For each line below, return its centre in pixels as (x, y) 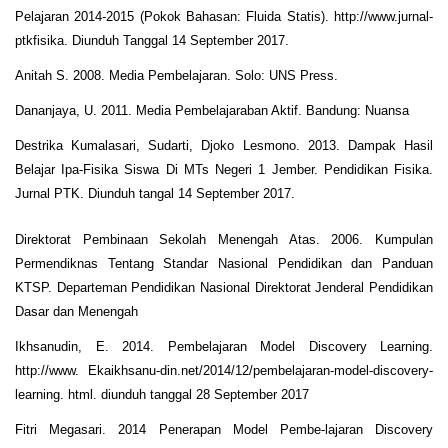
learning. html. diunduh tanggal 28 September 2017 (162, 394)
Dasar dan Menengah (76, 311)
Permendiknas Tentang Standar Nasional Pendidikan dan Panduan (224, 263)
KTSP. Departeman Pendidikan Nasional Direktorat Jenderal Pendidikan (224, 287)
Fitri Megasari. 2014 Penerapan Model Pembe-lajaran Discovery (224, 429)
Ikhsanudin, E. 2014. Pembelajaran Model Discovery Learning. (224, 346)
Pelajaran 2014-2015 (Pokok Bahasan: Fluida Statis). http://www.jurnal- (224, 16)
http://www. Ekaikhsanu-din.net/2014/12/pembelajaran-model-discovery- (224, 370)
